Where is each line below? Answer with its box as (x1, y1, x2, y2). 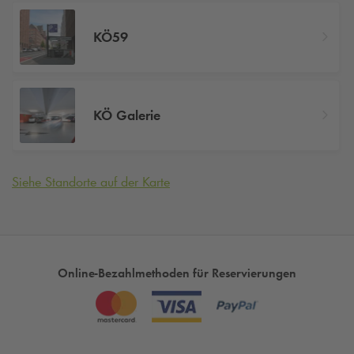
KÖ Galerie (92, 106, 160, 124)
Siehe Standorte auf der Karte (12, 173, 170, 191)
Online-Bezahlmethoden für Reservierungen (58, 265, 296, 281)
